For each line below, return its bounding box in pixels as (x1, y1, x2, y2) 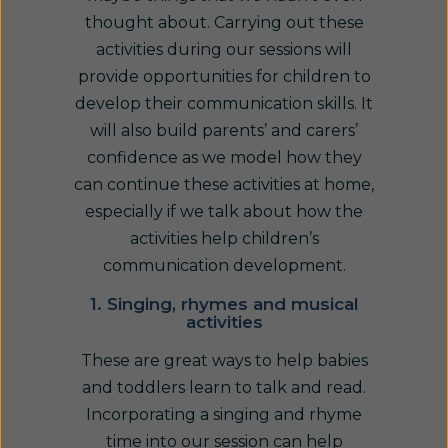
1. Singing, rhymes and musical (89, 294, 359, 314)
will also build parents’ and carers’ (90, 121, 358, 140)
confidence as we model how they (86, 148, 362, 167)
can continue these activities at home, (74, 175, 374, 194)
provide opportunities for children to (77, 67, 371, 86)
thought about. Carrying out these (84, 13, 364, 32)
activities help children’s (129, 229, 319, 248)
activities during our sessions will (96, 40, 352, 59)
